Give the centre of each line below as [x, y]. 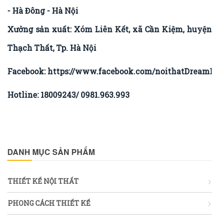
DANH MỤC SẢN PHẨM [51, 152]
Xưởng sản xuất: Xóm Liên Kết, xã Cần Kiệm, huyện [109, 29]
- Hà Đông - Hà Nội [43, 10]
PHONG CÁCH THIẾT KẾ [49, 203]
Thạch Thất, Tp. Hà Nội [52, 47]
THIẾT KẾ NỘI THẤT [43, 181]
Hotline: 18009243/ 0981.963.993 [68, 94]
